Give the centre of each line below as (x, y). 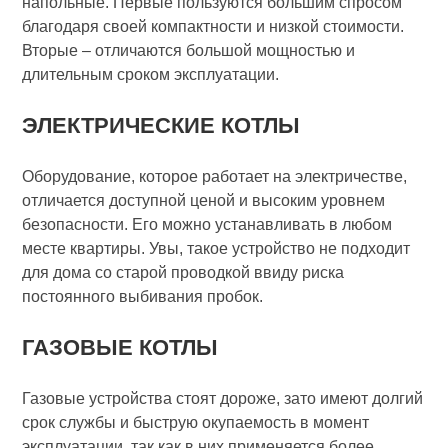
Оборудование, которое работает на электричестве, (215, 176)
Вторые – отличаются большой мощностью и (189, 50)
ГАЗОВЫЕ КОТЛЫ (120, 347)
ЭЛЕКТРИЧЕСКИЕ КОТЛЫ (161, 125)
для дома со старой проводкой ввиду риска (183, 272)
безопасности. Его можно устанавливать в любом (207, 224)
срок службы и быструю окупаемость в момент (196, 422)
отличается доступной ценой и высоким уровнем (204, 200)
